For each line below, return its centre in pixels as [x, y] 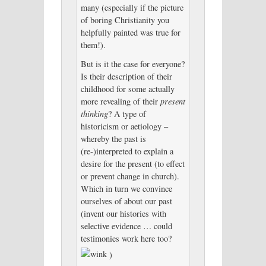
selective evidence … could [126, 226]
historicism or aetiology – [124, 126]
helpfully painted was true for [130, 32]
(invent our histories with [123, 213]
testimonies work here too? [126, 238]
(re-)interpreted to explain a [127, 151]
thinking [94, 113]
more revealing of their [120, 101]
